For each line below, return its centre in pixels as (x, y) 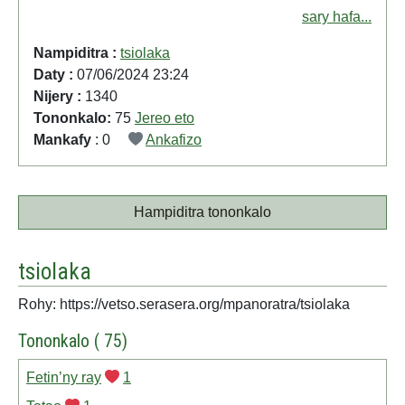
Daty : (55, 75)
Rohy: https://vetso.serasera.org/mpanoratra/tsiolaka (184, 305)
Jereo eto (165, 118)
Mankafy (64, 140)
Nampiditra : (77, 53)
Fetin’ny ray (64, 378)
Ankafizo (174, 140)
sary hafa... (337, 17)
